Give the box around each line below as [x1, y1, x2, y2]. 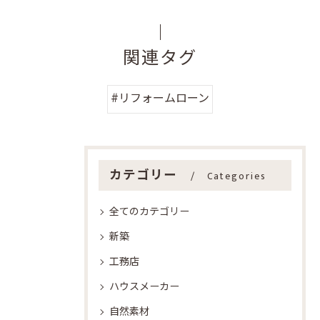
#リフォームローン [111, 89, 209, 109]
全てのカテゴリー [109, 204, 189, 220]
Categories [206, 169, 266, 184]
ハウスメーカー [109, 279, 179, 295]
